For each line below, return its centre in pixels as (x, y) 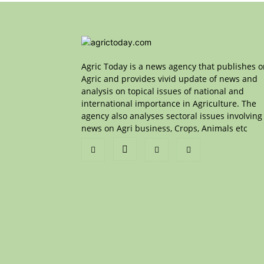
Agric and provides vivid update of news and (169, 79)
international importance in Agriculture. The (169, 103)
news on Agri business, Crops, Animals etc (164, 128)
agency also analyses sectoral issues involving (172, 116)
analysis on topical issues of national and (163, 91)
